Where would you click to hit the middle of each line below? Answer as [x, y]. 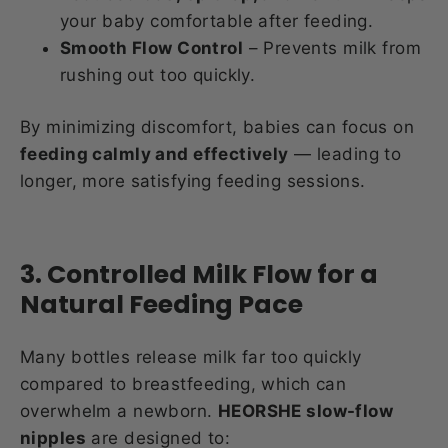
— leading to [345, 154]
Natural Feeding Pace [161, 303]
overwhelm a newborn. [119, 410]
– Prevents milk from [332, 48]
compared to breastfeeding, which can [183, 383]
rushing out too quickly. [158, 75]
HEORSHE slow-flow [305, 410]
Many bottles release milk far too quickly [191, 356]
